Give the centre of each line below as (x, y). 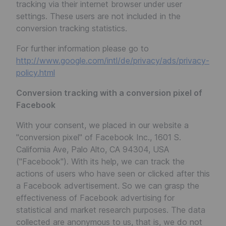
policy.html (36, 73)
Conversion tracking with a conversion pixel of (109, 93)
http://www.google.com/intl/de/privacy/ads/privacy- (113, 61)
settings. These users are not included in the (98, 16)
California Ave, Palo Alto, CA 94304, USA (93, 149)
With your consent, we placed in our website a (102, 125)
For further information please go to (82, 48)
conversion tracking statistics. (72, 28)
